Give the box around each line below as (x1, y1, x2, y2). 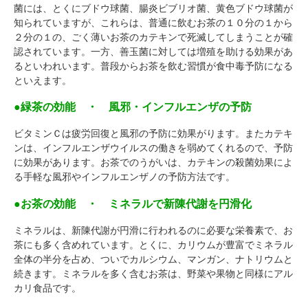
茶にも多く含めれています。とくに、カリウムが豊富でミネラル (14, 239, 293, 251)
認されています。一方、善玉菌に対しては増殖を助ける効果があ (14, 45, 293, 57)
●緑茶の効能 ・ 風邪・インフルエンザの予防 (14, 100, 252, 113)
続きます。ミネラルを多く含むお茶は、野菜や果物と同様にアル (14, 268, 293, 280)
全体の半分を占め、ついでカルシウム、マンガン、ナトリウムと (14, 254, 293, 265)
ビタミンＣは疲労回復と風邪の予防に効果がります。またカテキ (14, 128, 293, 140)
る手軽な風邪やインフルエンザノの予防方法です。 (14, 171, 235, 183)
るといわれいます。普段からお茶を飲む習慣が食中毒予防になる (14, 60, 293, 71)
